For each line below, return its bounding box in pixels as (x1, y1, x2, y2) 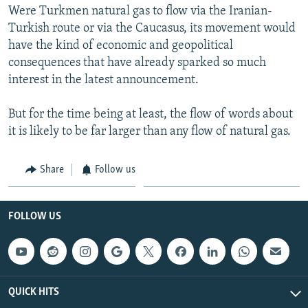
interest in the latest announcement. (8, 73, 199, 87)
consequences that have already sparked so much (8, 56, 266, 69)
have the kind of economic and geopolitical (8, 38, 233, 52)
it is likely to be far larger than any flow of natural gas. (8, 124, 291, 138)
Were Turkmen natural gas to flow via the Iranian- (8, 4, 272, 18)
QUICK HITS (8, 286, 59, 298)
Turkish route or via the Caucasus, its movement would (8, 21, 296, 35)
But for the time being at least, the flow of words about (8, 107, 293, 121)
